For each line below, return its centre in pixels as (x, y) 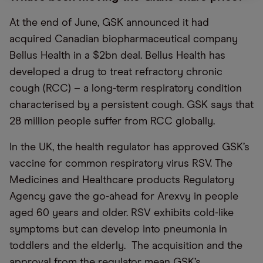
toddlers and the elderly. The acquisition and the (126, 246)
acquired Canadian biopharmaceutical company (124, 39)
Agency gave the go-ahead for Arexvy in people (124, 197)
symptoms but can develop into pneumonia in (118, 230)
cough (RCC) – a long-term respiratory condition (126, 89)
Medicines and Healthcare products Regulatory (122, 180)
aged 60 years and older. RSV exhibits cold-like (122, 213)
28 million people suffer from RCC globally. (114, 122)
